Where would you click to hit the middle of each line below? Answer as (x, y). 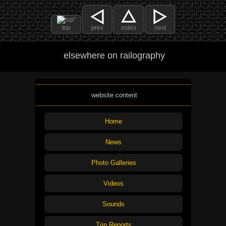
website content (114, 95)
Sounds (114, 204)
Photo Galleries (114, 162)
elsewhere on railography (114, 56)
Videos (114, 183)
